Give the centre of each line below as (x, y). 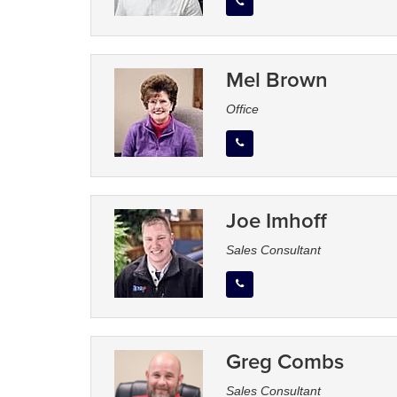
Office (242, 109)
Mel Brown (276, 80)
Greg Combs (284, 362)
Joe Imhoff (276, 221)
